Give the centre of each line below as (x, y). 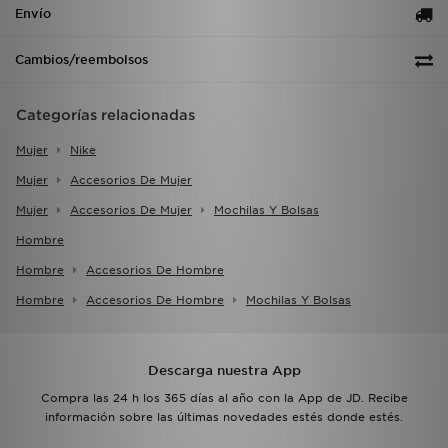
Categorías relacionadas (105, 115)
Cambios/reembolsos (81, 60)
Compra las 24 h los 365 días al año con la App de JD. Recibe (224, 398)
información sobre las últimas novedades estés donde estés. (224, 417)
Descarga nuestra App (224, 371)
